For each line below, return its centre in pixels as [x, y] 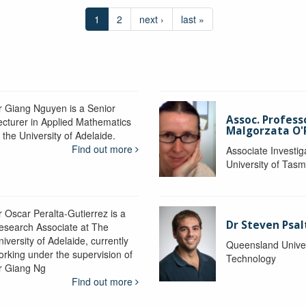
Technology [251, 258]
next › [151, 19]
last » [192, 19]
